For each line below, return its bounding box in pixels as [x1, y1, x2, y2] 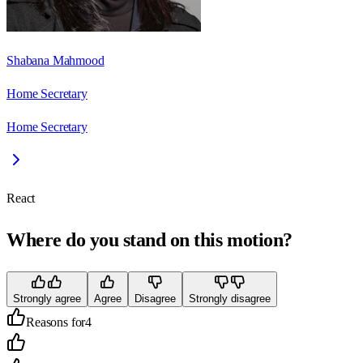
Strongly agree [13, 293, 81, 305]
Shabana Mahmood [6, 53, 105, 68]
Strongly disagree [189, 293, 271, 305]
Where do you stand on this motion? [6, 229, 293, 251]
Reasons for [26, 315, 86, 329]
